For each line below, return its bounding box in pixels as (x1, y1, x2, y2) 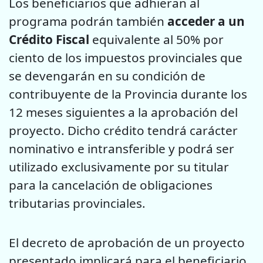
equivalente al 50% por (89, 31, 224, 48)
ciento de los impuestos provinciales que (9, 49, 242, 66)
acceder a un (167, 13, 245, 30)
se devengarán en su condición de (9, 68, 205, 85)
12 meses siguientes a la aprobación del (9, 104, 238, 121)
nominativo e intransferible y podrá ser (9, 140, 234, 157)
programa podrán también (9, 13, 167, 30)
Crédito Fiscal (9, 31, 89, 48)
